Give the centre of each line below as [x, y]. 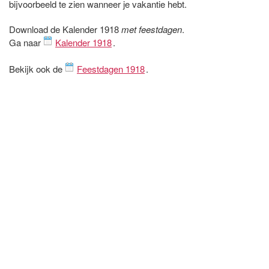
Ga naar [26, 42]
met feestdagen [152, 29]
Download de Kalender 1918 [65, 29]
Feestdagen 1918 [111, 68]
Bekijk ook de [37, 68]
